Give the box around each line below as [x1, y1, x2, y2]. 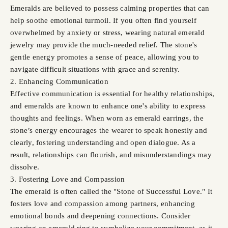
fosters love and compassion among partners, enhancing [10, 199, 195, 208]
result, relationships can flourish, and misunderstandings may [10, 150, 212, 159]
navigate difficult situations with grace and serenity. [10, 65, 180, 73]
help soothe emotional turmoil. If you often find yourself [10, 16, 196, 24]
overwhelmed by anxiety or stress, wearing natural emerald [10, 28, 205, 37]
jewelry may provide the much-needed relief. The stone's [10, 40, 197, 49]
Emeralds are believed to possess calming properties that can [10, 4, 210, 12]
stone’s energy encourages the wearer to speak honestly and [10, 126, 208, 134]
